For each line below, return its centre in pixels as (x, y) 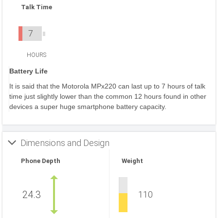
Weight (132, 161)
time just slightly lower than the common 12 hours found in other (108, 96)
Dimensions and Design (65, 143)
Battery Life (28, 71)
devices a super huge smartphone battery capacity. (88, 107)
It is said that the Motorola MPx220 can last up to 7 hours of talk (107, 86)
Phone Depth (41, 161)
